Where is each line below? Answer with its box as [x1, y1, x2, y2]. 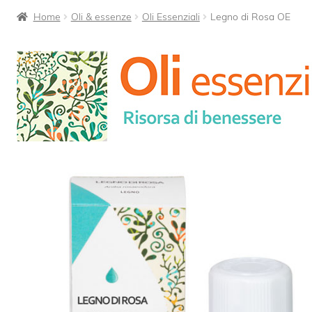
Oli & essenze [70, 10, 132, 23]
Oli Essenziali [141, 10, 200, 23]
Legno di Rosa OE [210, 10, 290, 23]
